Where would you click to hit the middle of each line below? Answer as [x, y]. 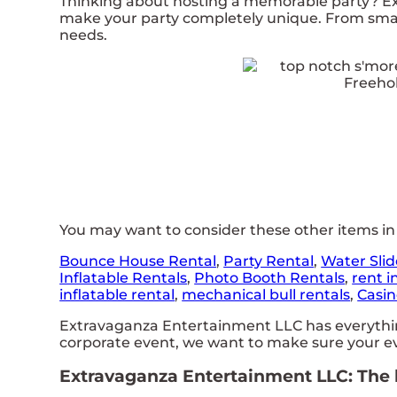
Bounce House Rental [138, 261]
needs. [84, 35]
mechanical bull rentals [266, 294]
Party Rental [269, 261]
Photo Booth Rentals [270, 277]
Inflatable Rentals [124, 277]
